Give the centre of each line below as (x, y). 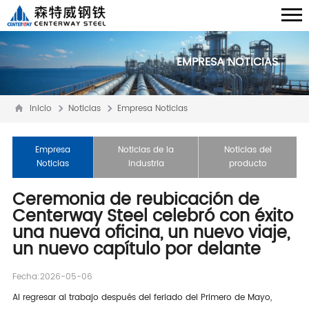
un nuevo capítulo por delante (136, 250)
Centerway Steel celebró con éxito (152, 217)
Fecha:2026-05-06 (52, 277)
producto (248, 164)
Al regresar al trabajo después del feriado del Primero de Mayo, (142, 298)
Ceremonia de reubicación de (136, 200)
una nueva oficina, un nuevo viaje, (151, 233)
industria (146, 164)
